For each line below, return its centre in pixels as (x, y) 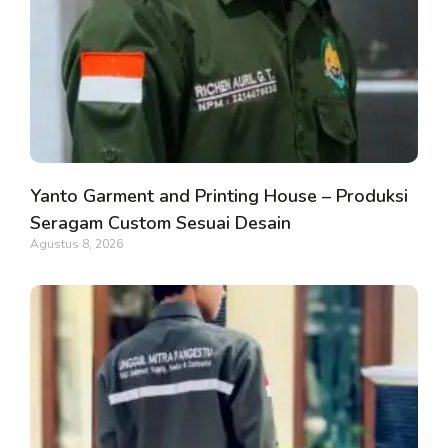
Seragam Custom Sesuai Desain (160, 222)
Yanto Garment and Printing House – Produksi (219, 195)
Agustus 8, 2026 (76, 243)
